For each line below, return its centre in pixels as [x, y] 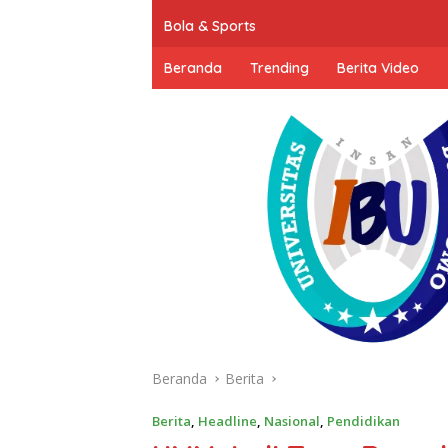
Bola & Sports [210, 25]
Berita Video [378, 67]
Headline [227, 421]
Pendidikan [363, 421]
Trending [279, 67]
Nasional [292, 421]
